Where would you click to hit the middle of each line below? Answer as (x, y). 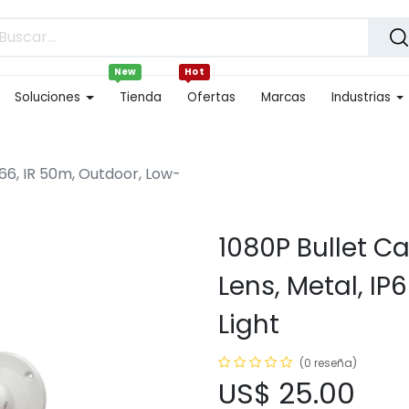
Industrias (361, 97)
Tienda (140, 97)
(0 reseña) (328, 363)
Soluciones (48, 97)
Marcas (283, 97)
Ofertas (211, 97)
